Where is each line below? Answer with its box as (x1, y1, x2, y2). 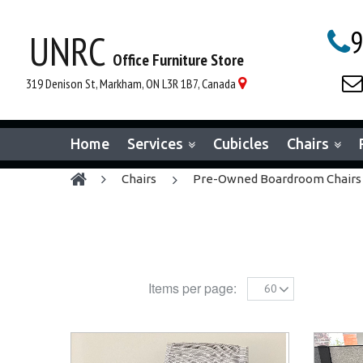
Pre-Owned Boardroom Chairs (193, 172, 361, 186)
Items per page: (147, 279, 237, 297)
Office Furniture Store (112, 49, 244, 70)
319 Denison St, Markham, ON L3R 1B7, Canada (26, 75, 236, 92)
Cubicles (213, 135, 269, 152)
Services (127, 135, 183, 152)
